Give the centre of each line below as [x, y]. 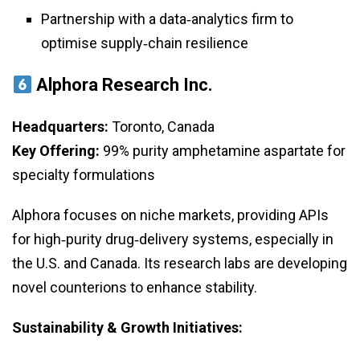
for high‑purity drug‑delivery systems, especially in [173, 239]
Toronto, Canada [162, 127]
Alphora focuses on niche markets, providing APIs [170, 215]
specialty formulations [84, 175]
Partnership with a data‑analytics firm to [167, 19]
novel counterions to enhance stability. [135, 288]
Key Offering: [56, 151]
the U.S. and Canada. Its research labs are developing [180, 264]
